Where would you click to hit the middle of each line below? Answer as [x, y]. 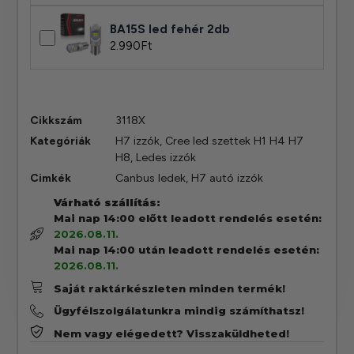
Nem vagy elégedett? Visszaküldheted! [171, 333]
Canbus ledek [151, 179]
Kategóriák [61, 141]
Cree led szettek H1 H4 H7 [235, 141]
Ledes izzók [166, 158]
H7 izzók [138, 141]
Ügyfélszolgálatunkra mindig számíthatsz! [179, 311]
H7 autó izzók [228, 179]
